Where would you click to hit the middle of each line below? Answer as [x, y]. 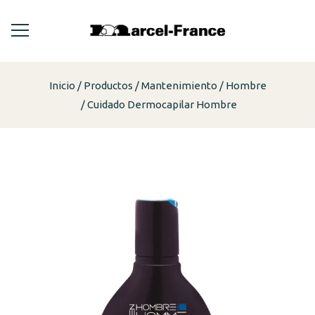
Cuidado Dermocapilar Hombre [162, 104]
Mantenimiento [179, 85]
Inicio [62, 85]
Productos [108, 85]
